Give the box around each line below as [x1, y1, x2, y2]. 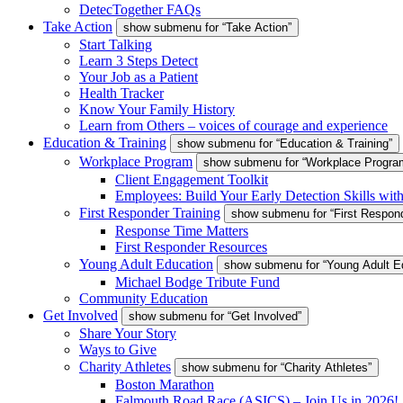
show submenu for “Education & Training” [177, 137, 392, 150]
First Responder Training [79, 205, 220, 220]
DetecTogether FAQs [79, 2, 201, 17]
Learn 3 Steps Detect [79, 53, 198, 68]
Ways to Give [79, 342, 157, 357]
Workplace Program [79, 154, 193, 169]
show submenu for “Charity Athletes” [182, 361, 372, 374]
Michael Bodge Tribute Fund [115, 274, 280, 290]
